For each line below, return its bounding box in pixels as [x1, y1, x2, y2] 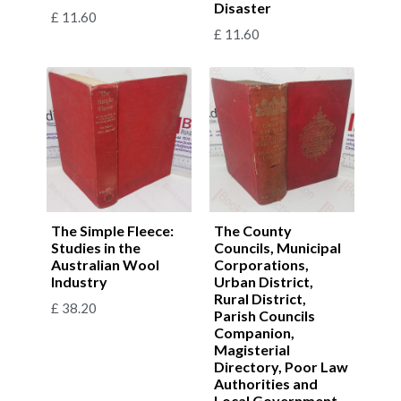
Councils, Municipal [214, 238, 341, 256]
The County [214, 221, 292, 239]
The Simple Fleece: [51, 221, 174, 239]
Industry [51, 272, 107, 290]
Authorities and [214, 374, 318, 392]
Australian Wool [51, 255, 159, 273]
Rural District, [214, 289, 306, 307]
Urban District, [214, 272, 313, 290]
